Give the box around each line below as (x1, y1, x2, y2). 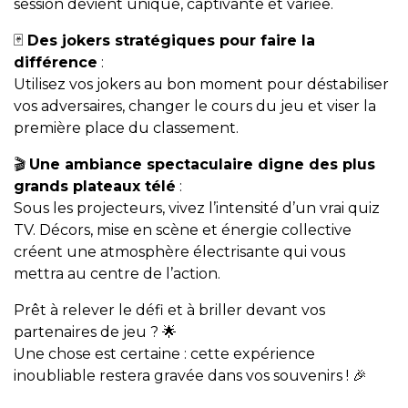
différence (14, 53, 97, 71)
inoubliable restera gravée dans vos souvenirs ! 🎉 (14, 366, 367, 384)
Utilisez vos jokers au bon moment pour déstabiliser (14, 75, 389, 93)
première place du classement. (14, 118, 239, 137)
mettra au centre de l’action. (14, 264, 220, 282)
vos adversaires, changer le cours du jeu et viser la (14, 97, 376, 115)
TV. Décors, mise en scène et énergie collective (14, 220, 352, 239)
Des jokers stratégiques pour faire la (27, 31, 315, 49)
